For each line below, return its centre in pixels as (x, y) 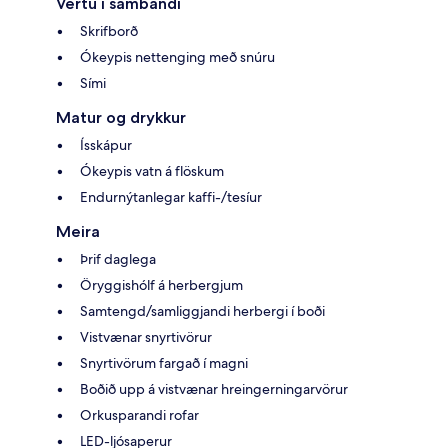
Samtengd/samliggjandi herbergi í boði (202, 311)
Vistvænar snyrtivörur (146, 337)
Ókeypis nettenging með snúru (177, 57)
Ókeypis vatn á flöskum (152, 171)
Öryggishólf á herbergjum (161, 285)
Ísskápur (106, 145)
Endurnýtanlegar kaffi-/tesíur (171, 197)
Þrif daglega (118, 259)
